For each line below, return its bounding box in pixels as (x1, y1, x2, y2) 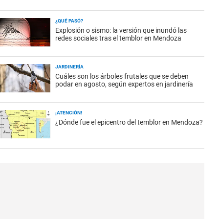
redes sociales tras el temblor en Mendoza (55, 34, 181, 42)
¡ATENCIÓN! (55, 110, 82, 115)
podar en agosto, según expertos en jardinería (55, 80, 193, 88)
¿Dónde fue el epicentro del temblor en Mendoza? (55, 118, 203, 126)
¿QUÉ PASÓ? (55, 18, 83, 23)
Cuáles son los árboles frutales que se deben (55, 72, 189, 80)
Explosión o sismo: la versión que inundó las (55, 26, 187, 34)
